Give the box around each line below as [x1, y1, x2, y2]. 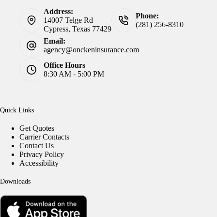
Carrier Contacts [19, 133, 69, 141]
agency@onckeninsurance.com [44, 46, 139, 54]
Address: [44, 7, 73, 16]
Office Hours [44, 61, 85, 70]
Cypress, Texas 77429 [44, 25, 111, 33]
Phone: [136, 12, 159, 20]
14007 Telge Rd [44, 16, 93, 25]
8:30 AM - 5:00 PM [44, 70, 104, 78]
